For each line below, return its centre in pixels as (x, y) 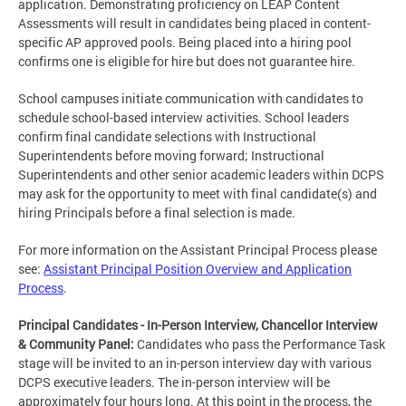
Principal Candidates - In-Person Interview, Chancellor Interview (198, 324)
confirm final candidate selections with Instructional (167, 136)
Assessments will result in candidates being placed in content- (194, 23)
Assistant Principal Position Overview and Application (198, 268)
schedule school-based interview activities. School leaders (184, 117)
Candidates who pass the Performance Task (260, 343)
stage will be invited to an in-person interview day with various (195, 362)
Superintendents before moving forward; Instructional (171, 155)
